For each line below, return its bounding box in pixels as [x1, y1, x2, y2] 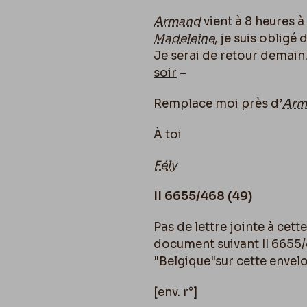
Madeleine [153, 32, 214, 46]
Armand [153, 14, 201, 29]
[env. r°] [153, 285, 198, 299]
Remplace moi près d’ [153, 97, 282, 111]
